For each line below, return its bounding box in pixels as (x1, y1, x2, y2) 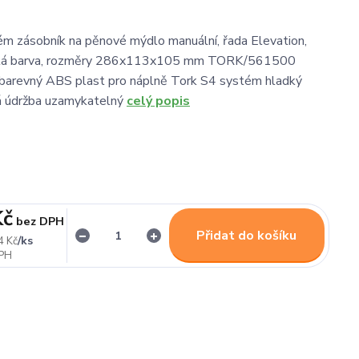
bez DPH (15, 213, 64, 229)
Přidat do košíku (196, 226, 297, 244)
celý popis (127, 92, 190, 110)
